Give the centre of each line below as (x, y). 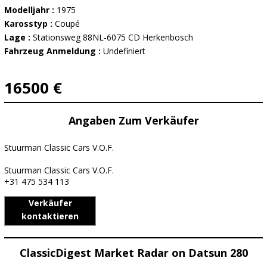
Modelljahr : (30, 10)
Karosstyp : (30, 24)
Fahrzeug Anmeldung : (54, 51)
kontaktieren (50, 216)
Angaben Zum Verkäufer (133, 120)
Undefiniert (124, 51)
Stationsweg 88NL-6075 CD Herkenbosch (113, 37)
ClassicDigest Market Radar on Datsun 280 (133, 253)
